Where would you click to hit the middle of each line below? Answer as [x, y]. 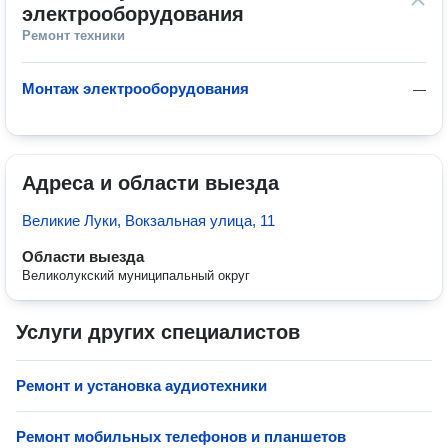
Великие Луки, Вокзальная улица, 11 [148, 220]
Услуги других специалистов [158, 332]
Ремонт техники [73, 35]
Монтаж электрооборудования [135, 88]
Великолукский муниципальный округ [136, 275]
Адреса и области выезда [150, 183]
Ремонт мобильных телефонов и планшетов [181, 436]
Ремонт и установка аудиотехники [141, 385]
